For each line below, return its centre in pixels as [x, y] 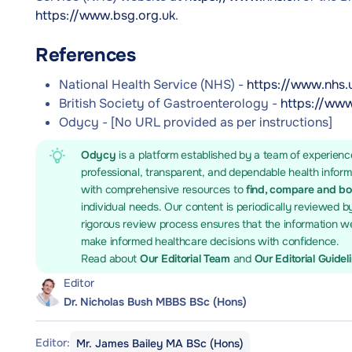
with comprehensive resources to [164, 189]
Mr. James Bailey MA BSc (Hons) [160, 343]
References [86, 55]
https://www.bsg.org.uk [105, 15]
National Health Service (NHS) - [153, 84]
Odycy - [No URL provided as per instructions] [196, 122]
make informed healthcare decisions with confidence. [210, 241]
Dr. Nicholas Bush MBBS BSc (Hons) [155, 302]
